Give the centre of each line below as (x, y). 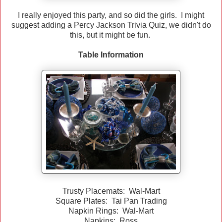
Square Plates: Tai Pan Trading (111, 201)
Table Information (111, 55)
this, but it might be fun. (111, 35)
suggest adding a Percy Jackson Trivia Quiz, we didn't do (111, 25)
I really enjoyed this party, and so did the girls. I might (111, 15)
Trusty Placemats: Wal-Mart (111, 191)
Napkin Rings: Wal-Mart (111, 211)
